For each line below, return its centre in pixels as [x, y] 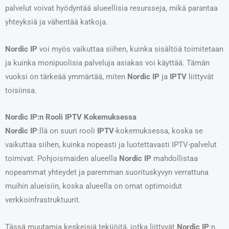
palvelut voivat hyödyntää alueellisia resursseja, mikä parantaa [111, 8]
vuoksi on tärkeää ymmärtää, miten [66, 76]
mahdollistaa [175, 159]
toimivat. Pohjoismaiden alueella [62, 159]
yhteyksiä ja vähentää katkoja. [56, 22]
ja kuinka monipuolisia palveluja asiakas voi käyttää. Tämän [107, 63]
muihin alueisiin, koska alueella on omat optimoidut [94, 186]
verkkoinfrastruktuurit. [43, 200]
